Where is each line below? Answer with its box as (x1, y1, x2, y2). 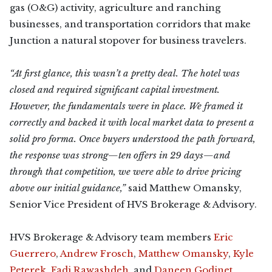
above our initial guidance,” (10, 182, 128, 194)
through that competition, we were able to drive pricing (10, 166, 241, 177)
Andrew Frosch (60, 248, 134, 259)
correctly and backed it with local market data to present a (10, 117, 254, 128)
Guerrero (10, 248, 56, 259)
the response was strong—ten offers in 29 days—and (10, 149, 230, 161)
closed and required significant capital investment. (10, 84, 220, 95)
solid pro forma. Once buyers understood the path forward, (10, 133, 256, 144)
